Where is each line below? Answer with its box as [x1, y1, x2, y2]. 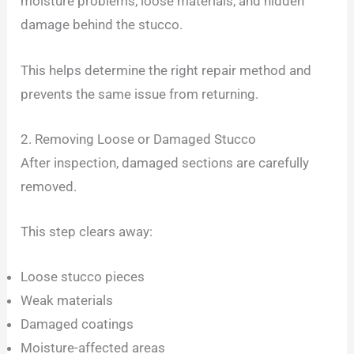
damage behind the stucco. [21, 17, 183, 33]
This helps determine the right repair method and [21, 62, 312, 78]
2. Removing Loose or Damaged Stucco [21, 130, 257, 147]
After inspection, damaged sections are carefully [21, 154, 310, 171]
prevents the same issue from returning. [21, 85, 259, 102]
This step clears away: [21, 224, 153, 240]
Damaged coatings [21, 316, 134, 333]
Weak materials [21, 292, 114, 309]
